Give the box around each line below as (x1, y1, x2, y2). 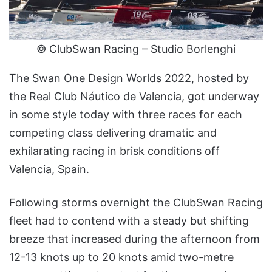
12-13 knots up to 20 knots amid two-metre (9, 250, 234, 263)
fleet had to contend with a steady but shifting (9, 214, 249, 227)
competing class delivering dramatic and (9, 126, 217, 139)
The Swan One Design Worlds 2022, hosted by (9, 71, 249, 84)
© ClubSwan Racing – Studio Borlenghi (36, 42, 236, 56)
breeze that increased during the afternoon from (9, 232, 260, 245)
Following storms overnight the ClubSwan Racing (9, 195, 263, 209)
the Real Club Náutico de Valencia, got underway (9, 89, 259, 103)
